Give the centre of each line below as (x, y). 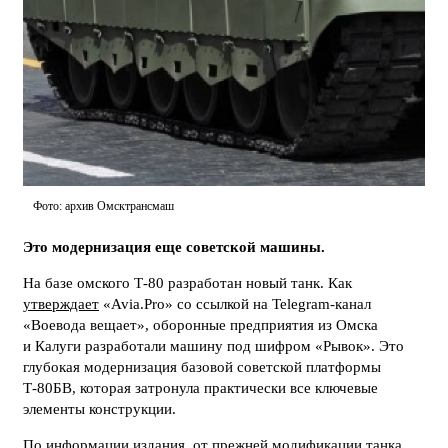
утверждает (61, 303)
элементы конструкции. (99, 408)
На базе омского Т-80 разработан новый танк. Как (187, 282)
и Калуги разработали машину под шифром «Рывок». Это (213, 345)
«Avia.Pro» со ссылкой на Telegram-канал (235, 303)
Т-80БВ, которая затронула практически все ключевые (200, 387)
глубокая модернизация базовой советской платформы (202, 366)
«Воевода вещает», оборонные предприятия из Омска (200, 324)
